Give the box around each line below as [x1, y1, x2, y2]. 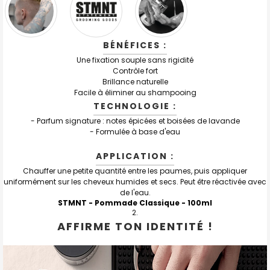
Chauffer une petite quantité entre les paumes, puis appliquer [23, 165, 247, 176]
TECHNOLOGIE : [93, 99, 177, 112]
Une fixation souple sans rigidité [77, 54, 193, 65]
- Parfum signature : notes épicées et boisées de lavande [30, 115, 240, 126]
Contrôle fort [112, 65, 158, 76]
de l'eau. [119, 187, 151, 198]
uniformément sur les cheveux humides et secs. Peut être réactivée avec [4, 176, 266, 187]
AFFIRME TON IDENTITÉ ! [57, 218, 213, 234]
